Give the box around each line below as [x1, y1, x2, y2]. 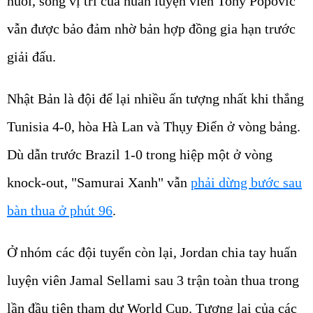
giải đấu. [7, 49, 56, 65]
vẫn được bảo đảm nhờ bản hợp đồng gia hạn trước [7, 21, 296, 37]
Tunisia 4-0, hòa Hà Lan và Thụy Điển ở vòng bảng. [7, 119, 300, 135]
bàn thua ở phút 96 [7, 203, 112, 219]
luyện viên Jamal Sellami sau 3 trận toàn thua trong [7, 272, 299, 289]
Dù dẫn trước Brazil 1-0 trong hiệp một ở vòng [7, 147, 272, 163]
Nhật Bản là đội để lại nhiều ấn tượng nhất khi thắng [7, 91, 304, 107]
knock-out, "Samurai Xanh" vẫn [7, 175, 191, 191]
